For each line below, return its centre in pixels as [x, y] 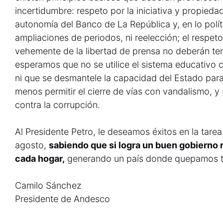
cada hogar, [40, 159]
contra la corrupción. [57, 105]
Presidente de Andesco [62, 199]
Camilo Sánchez [48, 185]
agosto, [32, 145]
